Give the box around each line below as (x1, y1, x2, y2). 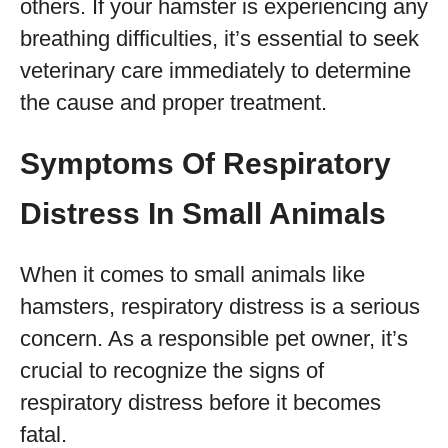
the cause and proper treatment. (20, 90, 327, 115)
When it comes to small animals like (20, 262, 365, 287)
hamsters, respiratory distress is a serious (20, 294, 420, 319)
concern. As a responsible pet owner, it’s (20, 326, 408, 351)
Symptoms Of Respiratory (20, 147, 391, 180)
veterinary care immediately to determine (20, 58, 411, 83)
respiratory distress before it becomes (20, 390, 381, 415)
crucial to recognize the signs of (20, 358, 324, 383)
